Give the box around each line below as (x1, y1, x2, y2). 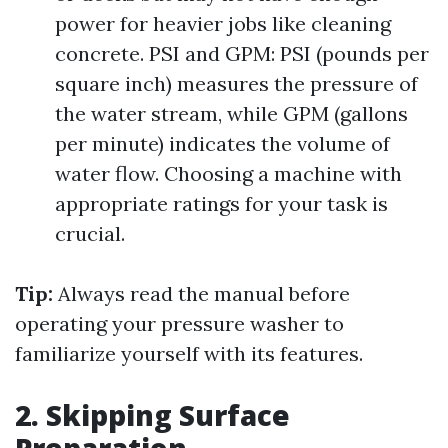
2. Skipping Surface (15, 396, 290, 434)
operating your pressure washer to (15, 311, 344, 336)
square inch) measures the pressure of (55, 71, 418, 96)
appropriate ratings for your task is (55, 191, 388, 216)
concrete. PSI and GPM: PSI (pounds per (55, 41, 429, 66)
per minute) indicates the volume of (55, 131, 390, 156)
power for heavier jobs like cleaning (55, 11, 391, 36)
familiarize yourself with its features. (15, 341, 363, 366)
